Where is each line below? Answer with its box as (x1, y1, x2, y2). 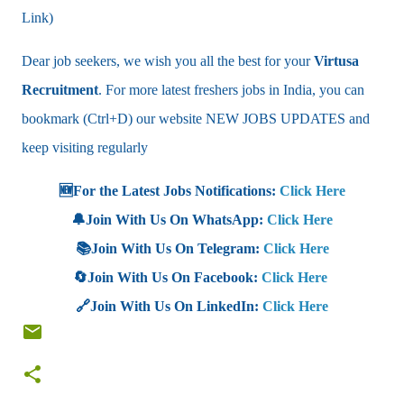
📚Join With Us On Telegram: (75, 240, 263, 256)
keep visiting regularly (22, 139, 148, 155)
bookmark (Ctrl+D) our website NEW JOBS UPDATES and (22, 110, 370, 126)
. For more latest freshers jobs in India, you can (98, 81, 364, 97)
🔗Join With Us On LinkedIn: (76, 298, 262, 314)
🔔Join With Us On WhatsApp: (71, 211, 267, 227)
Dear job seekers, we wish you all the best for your (22, 52, 310, 69)
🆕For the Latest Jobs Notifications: (59, 182, 280, 198)
